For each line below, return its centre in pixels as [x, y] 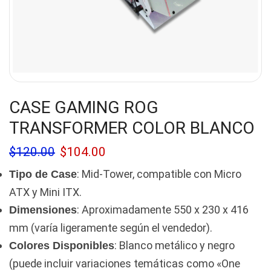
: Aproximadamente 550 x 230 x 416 [163, 210]
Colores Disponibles [62, 246]
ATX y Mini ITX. [45, 192]
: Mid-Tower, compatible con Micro [159, 174]
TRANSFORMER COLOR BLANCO [132, 128]
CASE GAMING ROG [84, 107]
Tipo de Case [43, 174]
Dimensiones [43, 210]
